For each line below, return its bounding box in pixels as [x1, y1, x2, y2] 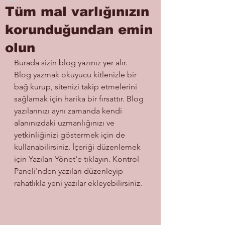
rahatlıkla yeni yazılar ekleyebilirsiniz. [14, 178, 146, 188]
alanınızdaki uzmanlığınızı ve [14, 118, 117, 128]
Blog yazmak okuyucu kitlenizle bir [14, 69, 139, 79]
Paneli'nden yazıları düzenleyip [14, 166, 125, 176]
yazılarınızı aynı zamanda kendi [14, 105, 124, 116]
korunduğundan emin [5, 22, 153, 37]
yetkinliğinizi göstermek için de [14, 130, 127, 140]
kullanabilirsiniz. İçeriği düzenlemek [14, 142, 143, 152]
